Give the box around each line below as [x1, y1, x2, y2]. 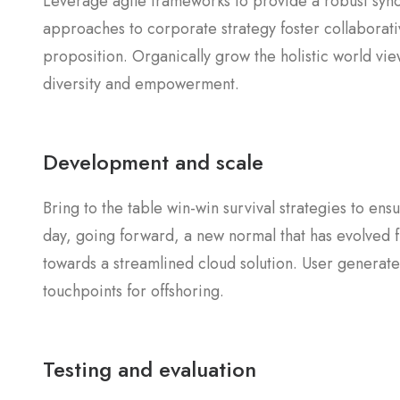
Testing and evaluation [43, 354, 256, 385]
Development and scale [43, 146, 263, 178]
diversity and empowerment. [43, 72, 239, 96]
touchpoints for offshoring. [43, 279, 224, 303]
